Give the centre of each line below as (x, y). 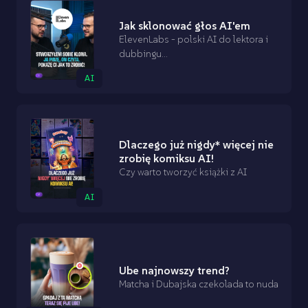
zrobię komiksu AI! (167, 158)
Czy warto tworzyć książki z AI (183, 172)
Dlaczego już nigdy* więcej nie (197, 145)
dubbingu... (144, 54)
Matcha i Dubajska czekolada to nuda (199, 284)
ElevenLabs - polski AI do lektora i (194, 40)
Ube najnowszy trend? (175, 270)
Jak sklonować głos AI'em (185, 26)
